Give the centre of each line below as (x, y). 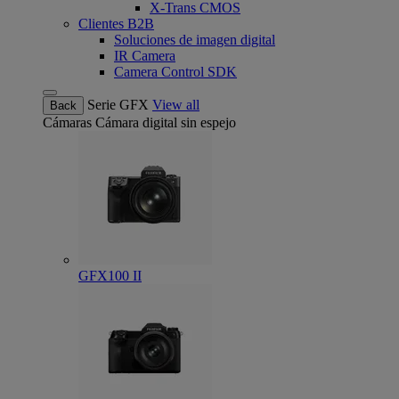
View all (176, 105)
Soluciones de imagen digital (195, 40)
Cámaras (67, 122)
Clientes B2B (116, 24)
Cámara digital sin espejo (166, 122)
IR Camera (145, 56)
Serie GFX (118, 105)
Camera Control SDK (175, 72)
